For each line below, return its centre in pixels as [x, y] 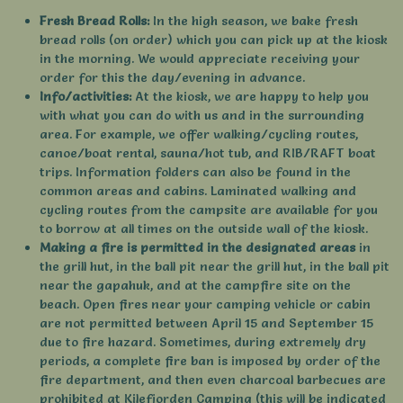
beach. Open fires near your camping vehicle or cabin [205, 304]
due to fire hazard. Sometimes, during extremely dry [203, 342]
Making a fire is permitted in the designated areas [197, 248]
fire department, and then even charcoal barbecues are [213, 380]
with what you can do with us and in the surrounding [202, 116]
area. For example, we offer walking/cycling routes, [199, 134]
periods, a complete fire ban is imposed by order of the [210, 361]
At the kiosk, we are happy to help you [250, 97]
